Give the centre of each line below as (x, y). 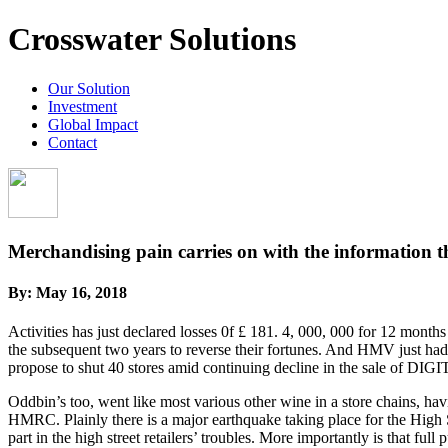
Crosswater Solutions (152, 39)
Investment (82, 106)
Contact (72, 142)
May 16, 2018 (81, 292)
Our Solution (89, 88)
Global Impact (93, 124)
